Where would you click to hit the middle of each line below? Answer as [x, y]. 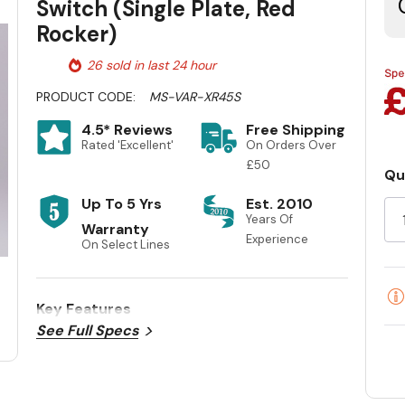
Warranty [116, 230]
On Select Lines [126, 245]
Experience [277, 240]
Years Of [269, 220]
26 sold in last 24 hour [152, 66]
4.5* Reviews [127, 130]
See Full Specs [88, 331]
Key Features [84, 309]
